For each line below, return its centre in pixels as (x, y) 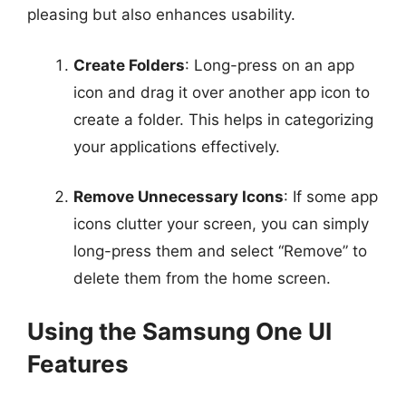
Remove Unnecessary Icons (179, 197)
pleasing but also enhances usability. (161, 14)
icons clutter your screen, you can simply (221, 224)
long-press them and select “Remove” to (220, 251)
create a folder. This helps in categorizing (223, 119)
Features (78, 363)
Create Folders (129, 65)
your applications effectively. (177, 146)
